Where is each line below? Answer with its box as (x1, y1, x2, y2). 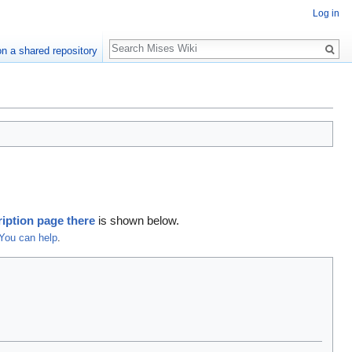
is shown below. (95, 213, 179, 227)
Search (108, 31, 161, 49)
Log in (313, 8, 339, 20)
